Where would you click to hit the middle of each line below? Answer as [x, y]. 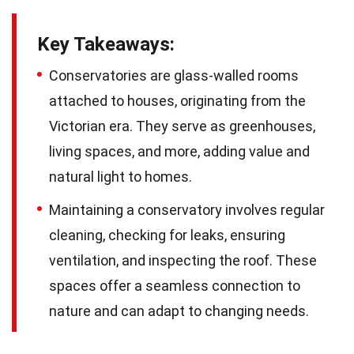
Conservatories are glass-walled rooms [174, 76]
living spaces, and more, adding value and [179, 152]
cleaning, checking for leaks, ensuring [167, 235]
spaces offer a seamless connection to [175, 286]
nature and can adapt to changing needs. [179, 311]
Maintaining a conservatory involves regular [187, 210]
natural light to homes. [121, 177]
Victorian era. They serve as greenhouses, [182, 126]
